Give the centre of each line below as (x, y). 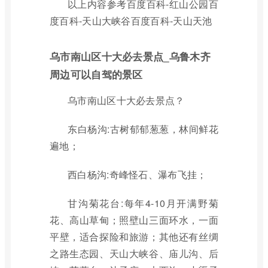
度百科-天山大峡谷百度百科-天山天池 (131, 21)
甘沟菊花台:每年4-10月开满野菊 (143, 203)
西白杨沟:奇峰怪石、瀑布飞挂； (137, 174)
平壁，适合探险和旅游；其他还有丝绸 (134, 237)
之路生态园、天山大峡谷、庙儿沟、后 (134, 253)
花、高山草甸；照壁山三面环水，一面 (134, 220)
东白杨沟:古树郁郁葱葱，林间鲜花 (143, 129)
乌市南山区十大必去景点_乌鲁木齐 (130, 56)
